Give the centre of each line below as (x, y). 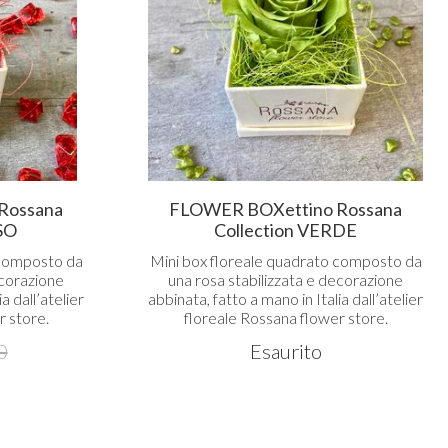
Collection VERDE (285, 229)
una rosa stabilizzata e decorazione (285, 279)
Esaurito (285, 350)
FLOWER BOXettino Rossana (285, 208)
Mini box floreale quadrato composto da (285, 260)
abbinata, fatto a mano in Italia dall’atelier (285, 298)
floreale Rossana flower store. (285, 317)
